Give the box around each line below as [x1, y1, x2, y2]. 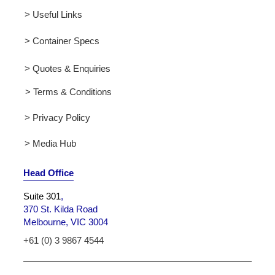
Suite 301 [23, 191, 61, 201]
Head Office [23, 168, 74, 178]
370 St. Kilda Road [23, 204, 98, 214]
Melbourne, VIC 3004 [23, 217, 108, 227]
